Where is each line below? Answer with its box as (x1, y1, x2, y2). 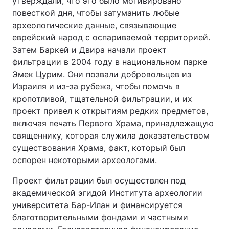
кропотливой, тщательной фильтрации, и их (12, 94, 192, 104)
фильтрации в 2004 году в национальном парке (12, 57, 207, 67)
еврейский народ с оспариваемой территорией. (12, 32, 210, 42)
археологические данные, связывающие (12, 20, 176, 30)
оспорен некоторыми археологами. (12, 155, 157, 165)
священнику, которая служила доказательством (12, 130, 210, 141)
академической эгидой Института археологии (12, 188, 202, 198)
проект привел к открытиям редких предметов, (12, 106, 208, 116)
